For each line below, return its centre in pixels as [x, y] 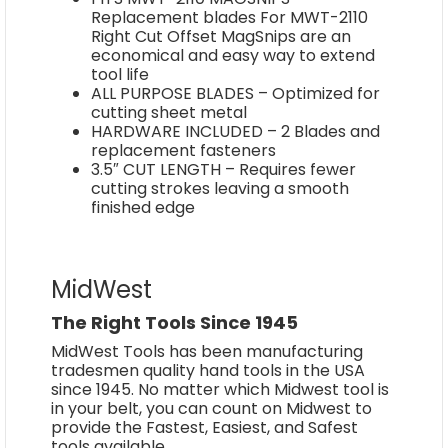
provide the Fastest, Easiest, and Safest [204, 427]
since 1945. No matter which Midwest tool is [220, 389]
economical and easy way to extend [233, 55]
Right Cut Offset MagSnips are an [221, 36]
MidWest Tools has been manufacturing [207, 351]
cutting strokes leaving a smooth [220, 188]
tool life [120, 74]
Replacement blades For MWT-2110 [229, 17]
